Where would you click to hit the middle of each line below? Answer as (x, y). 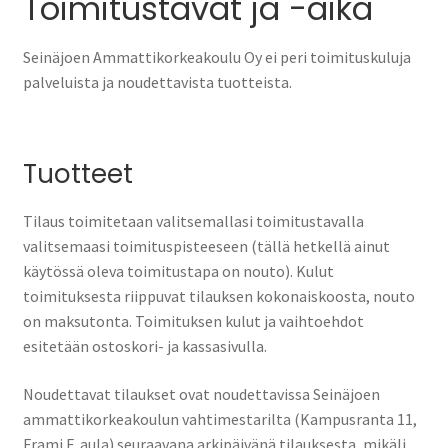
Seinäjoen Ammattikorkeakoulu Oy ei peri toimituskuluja (216, 57)
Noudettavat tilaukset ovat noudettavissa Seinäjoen (201, 394)
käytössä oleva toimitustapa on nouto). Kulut (178, 271)
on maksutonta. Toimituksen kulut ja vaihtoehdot (193, 321)
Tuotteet (77, 174)
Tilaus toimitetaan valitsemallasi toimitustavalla (193, 221)
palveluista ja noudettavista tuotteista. (157, 82)
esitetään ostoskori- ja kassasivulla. (144, 346)
